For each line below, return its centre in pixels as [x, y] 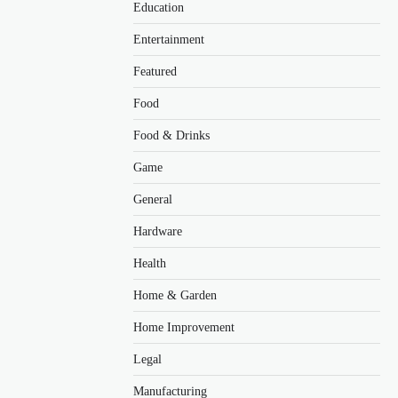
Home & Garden [175, 295]
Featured [155, 71]
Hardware [158, 231]
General [153, 199]
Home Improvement [184, 327]
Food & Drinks [171, 135]
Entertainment [169, 39]
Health [150, 263]
